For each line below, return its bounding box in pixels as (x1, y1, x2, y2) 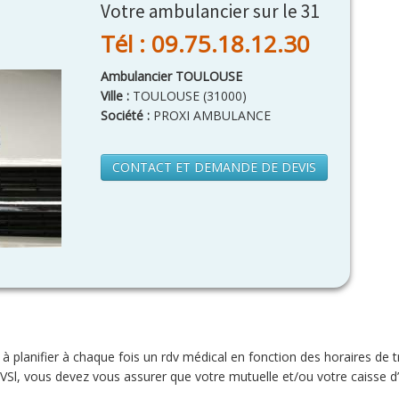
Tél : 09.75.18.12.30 (101, 28, 310, 60)
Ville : (101, 87, 133, 104)
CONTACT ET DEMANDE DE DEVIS (112, 159, 316, 175)
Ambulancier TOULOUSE (101, 68, 242, 85)
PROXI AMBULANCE (150, 107, 271, 124)
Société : (101, 107, 150, 124)
